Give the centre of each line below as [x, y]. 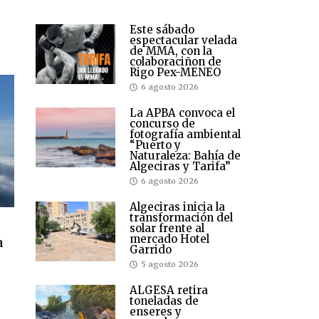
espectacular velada [183, 41]
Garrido [151, 250]
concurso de [162, 124]
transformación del [181, 218]
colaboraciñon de [176, 62]
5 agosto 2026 [170, 265]
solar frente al [167, 229]
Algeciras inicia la [177, 207]
